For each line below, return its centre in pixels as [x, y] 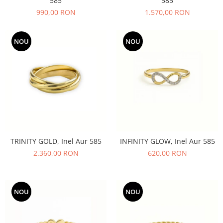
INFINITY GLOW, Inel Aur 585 [167, 141]
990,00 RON [56, 12]
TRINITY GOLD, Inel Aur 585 [56, 141]
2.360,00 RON [56, 153]
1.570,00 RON [167, 12]
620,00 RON [167, 153]
